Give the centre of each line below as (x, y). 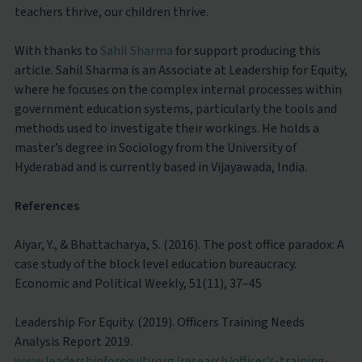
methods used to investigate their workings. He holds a (166, 128)
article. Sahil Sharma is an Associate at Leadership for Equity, (181, 70)
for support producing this (246, 51)
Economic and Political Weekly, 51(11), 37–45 (138, 283)
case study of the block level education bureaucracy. (155, 264)
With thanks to (57, 51)
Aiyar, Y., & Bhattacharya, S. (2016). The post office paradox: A (179, 244)
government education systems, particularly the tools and (175, 109)
